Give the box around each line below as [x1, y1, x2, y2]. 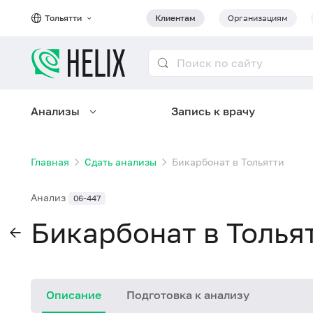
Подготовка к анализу [126, 288, 249, 302]
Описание [46, 288, 101, 302]
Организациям [228, 13, 288, 23]
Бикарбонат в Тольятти [172, 156, 284, 168]
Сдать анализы [85, 156, 156, 168]
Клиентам [155, 13, 196, 23]
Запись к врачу [170, 104, 255, 118]
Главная [31, 156, 69, 168]
